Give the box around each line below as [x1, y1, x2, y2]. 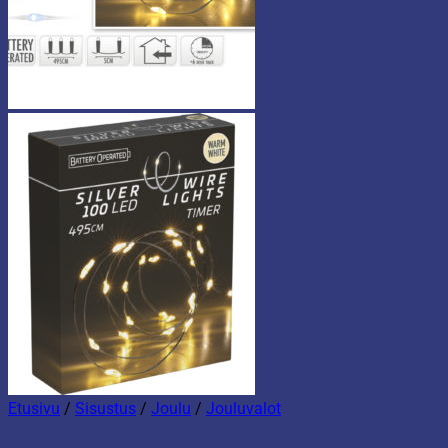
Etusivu [8, 398, 60, 418]
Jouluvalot [206, 398, 281, 418]
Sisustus [75, 398, 136, 418]
